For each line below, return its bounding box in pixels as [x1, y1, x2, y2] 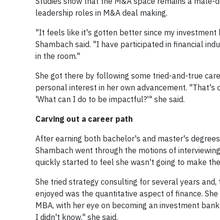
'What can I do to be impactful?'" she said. [35, 94, 185, 104]
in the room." [35, 51, 80, 61]
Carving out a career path [35, 114, 133, 124]
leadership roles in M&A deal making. [35, 8, 167, 18]
